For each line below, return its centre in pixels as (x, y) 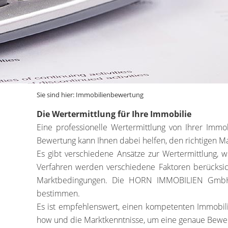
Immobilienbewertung (110, 95)
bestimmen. (58, 193)
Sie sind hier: (56, 95)
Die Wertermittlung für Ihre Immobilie (114, 114)
